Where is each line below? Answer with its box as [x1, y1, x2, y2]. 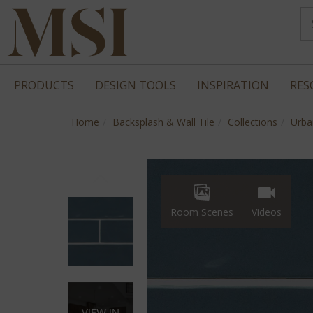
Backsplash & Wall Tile [112, 115, 214, 129]
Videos [251, 205, 282, 219]
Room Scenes [170, 205, 233, 219]
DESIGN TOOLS [95, 78, 176, 93]
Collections [228, 115, 277, 129]
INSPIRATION [197, 78, 269, 93]
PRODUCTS [14, 78, 74, 93]
